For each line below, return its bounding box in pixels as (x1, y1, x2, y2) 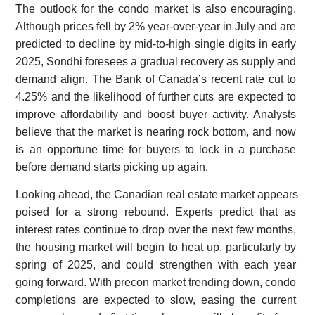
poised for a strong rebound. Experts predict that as (15, 206, 297, 219)
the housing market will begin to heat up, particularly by (15, 241, 297, 254)
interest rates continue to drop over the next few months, (15, 224, 297, 236)
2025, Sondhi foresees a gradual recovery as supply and (15, 56, 297, 68)
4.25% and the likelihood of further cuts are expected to (15, 91, 297, 103)
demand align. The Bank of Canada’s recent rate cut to (15, 73, 297, 86)
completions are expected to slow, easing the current (15, 294, 297, 307)
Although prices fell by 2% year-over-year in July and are (15, 20, 297, 33)
